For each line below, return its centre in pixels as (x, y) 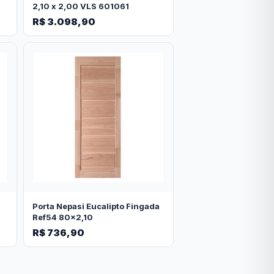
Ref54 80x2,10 (62, 217)
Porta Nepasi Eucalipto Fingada (96, 206)
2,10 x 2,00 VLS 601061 (80, 6)
